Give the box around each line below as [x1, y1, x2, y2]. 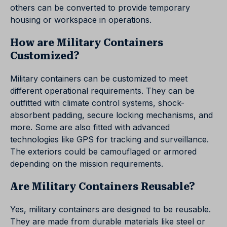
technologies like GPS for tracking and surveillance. [10, 134, 209, 145]
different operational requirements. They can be [10, 86, 195, 96]
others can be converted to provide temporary [10, 3, 190, 13]
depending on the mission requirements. [10, 159, 163, 169]
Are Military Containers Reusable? [10, 180, 195, 193]
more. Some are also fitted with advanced [10, 122, 170, 133]
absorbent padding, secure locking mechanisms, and [10, 110, 213, 121]
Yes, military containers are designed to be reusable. [10, 204, 211, 215]
